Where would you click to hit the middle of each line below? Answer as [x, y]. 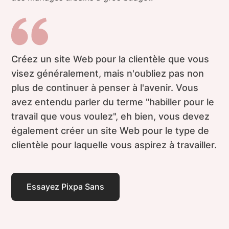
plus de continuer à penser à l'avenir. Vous [105, 87]
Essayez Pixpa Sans [66, 186]
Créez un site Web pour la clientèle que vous [110, 59]
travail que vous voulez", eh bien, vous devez [111, 116]
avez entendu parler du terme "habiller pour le [113, 102]
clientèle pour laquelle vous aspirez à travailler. [114, 145]
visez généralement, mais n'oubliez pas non [108, 73]
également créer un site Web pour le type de [110, 130]
